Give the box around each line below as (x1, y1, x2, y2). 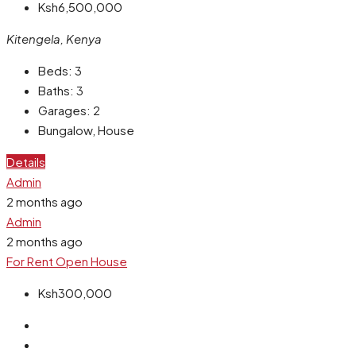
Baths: (38, 82, 74, 98)
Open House (56, 253, 127, 269)
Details (6, 153, 45, 169)
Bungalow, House (38, 122, 134, 137)
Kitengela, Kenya (6, 30, 102, 46)
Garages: (38, 102, 91, 118)
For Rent (6, 253, 56, 269)
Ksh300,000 (38, 284, 112, 300)
